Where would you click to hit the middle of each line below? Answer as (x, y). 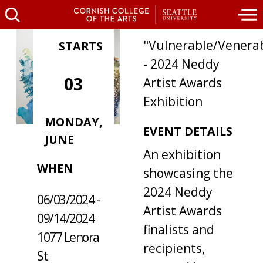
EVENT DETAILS (188, 131)
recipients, (174, 249)
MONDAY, (73, 122)
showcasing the (188, 173)
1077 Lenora (68, 237)
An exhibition (182, 155)
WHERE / (61, 150)
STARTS (80, 46)
